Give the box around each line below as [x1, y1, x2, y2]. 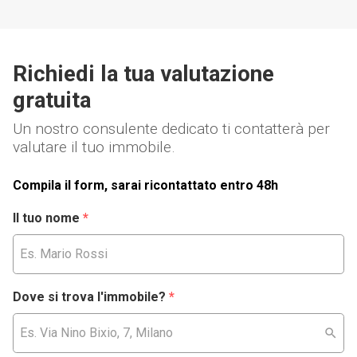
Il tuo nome [13, 210, 80, 226]
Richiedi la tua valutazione [13, 60, 274, 87]
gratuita [13, 86, 91, 113]
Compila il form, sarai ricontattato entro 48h [13, 177, 278, 193]
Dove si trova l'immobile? [13, 288, 166, 304]
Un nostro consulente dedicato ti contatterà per [13, 119, 330, 138]
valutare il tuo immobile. [13, 137, 175, 156]
